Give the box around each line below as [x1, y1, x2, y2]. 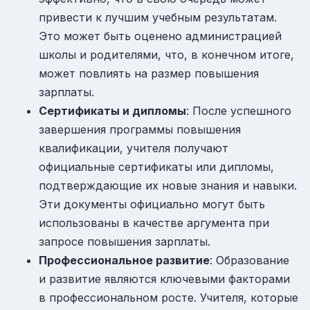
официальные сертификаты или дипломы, [39, 160, 274, 174]
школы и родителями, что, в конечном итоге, [39, 48, 294, 62]
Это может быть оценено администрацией [39, 29, 282, 44]
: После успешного [186, 104, 291, 118]
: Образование [210, 253, 289, 268]
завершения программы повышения [39, 122, 241, 137]
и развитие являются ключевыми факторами [39, 272, 290, 286]
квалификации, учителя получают [39, 141, 228, 156]
